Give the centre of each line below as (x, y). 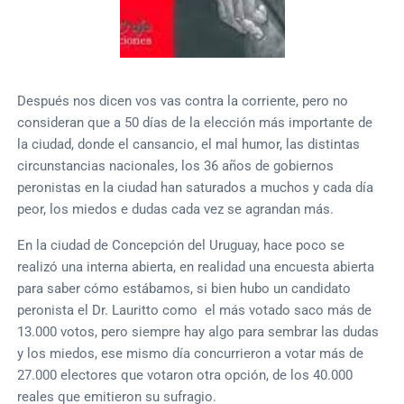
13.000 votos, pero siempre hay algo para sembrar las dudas (198, 331)
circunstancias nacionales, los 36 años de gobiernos (176, 165)
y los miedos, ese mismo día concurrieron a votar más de (191, 353)
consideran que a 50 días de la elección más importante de (195, 122)
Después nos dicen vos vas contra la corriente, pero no (183, 101)
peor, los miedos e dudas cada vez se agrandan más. (176, 209)
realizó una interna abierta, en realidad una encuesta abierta (196, 266)
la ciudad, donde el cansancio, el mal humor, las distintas (189, 144)
